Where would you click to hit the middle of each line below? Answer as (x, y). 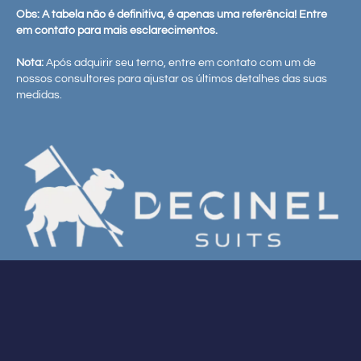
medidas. (39, 95)
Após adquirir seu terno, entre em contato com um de (180, 63)
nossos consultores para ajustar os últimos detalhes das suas (172, 79)
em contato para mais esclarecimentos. (117, 31)
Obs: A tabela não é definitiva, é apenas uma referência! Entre (172, 15)
